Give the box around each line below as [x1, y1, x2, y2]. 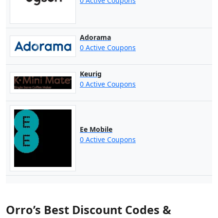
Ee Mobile [79, 125, 112, 134]
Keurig [79, 69, 102, 79]
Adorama [79, 33, 111, 42]
